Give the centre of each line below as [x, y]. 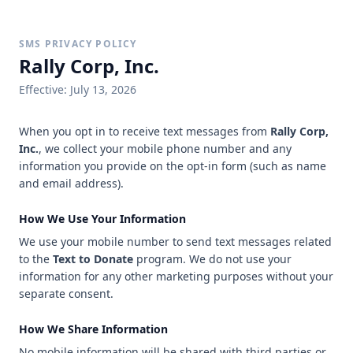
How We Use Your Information [102, 219]
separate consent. [66, 294]
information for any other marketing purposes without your [176, 276]
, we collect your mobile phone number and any [165, 149]
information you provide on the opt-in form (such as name [173, 166]
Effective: [45, 89]
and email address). [71, 183]
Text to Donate [93, 259]
